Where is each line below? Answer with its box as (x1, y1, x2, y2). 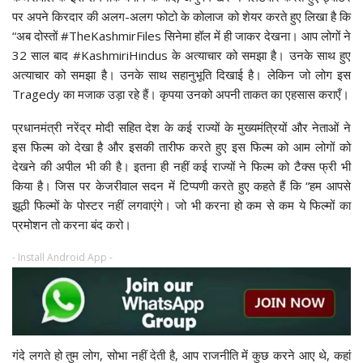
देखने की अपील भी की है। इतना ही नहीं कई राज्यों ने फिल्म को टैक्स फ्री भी (12, 157, 351, 174)
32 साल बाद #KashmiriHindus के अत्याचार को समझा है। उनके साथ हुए (12, 46, 351, 63)
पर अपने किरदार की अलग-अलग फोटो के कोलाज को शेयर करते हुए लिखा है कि (12, 7, 351, 24)
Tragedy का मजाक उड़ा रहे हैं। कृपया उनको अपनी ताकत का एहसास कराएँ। (12, 85, 349, 102)
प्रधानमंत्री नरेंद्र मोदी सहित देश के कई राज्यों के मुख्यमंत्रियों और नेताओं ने (12, 118, 351, 135)
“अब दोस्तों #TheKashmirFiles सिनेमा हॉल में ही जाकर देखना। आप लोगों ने (12, 27, 351, 44)
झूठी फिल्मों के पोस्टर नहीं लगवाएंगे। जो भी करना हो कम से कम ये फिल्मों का (12, 196, 351, 213)
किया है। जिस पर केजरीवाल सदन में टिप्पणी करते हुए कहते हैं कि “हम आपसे (12, 177, 351, 194)
